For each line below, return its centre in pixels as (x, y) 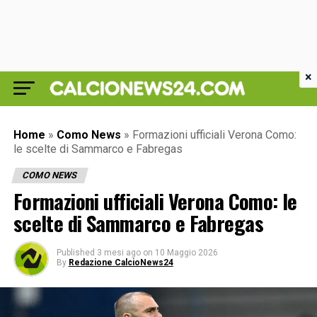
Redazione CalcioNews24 (121, 263)
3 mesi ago (119, 253)
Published (75, 253)
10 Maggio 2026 (186, 253)
